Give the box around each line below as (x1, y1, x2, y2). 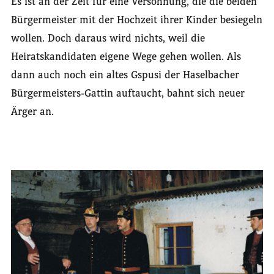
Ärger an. (10, 105, 54, 119)
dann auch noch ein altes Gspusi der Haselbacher (10, 68, 239, 82)
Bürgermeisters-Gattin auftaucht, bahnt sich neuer (10, 86, 245, 100)
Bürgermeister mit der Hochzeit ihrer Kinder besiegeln (10, 13, 262, 27)
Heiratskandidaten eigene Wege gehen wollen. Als (10, 50, 241, 64)
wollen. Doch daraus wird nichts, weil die (10, 31, 205, 45)
